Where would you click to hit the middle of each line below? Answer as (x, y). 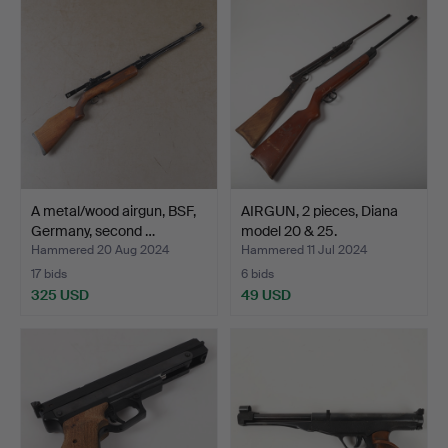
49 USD (266, 294)
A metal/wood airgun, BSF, (113, 210)
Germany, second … (93, 230)
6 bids (257, 274)
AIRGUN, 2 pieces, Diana (319, 210)
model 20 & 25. (289, 230)
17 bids (49, 274)
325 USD (60, 294)
